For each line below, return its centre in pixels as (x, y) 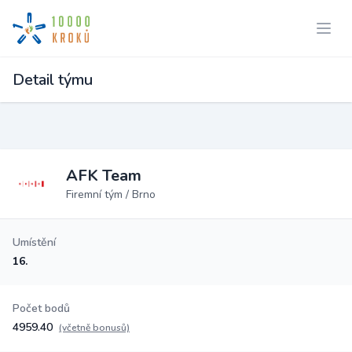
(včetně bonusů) (94, 328)
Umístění (34, 242)
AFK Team (104, 176)
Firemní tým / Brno (111, 194)
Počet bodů (41, 308)
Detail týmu (53, 80)
